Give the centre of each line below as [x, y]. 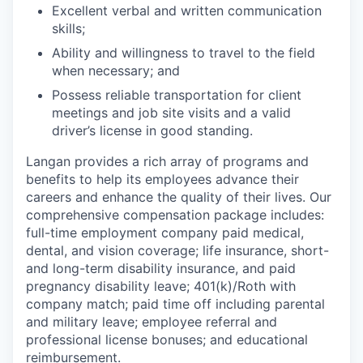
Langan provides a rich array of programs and [167, 161]
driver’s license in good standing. [152, 130]
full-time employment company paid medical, [165, 232]
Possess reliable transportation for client [177, 94]
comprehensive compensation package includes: [175, 214]
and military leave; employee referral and [152, 321]
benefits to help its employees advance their [162, 179]
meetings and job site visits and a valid [171, 112]
